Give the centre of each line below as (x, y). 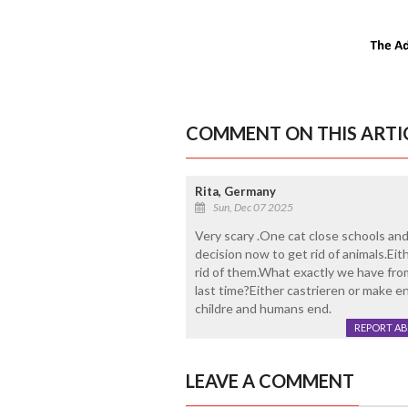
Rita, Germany (235, 191)
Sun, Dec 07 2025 (253, 207)
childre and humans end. (263, 308)
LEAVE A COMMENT (270, 380)
